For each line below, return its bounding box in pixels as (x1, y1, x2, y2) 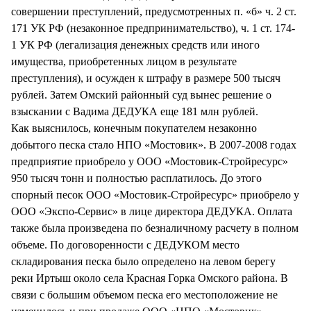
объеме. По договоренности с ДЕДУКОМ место (11, 238, 239, 251)
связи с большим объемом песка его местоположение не (11, 288, 278, 301)
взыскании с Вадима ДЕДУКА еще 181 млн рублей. (11, 105, 258, 117)
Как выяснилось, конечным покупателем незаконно (11, 121, 257, 134)
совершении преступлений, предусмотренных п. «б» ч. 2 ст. (11, 5, 296, 17)
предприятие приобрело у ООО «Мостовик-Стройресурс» (11, 155, 288, 167)
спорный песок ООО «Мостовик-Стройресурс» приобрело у (11, 188, 299, 201)
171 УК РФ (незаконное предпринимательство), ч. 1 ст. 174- (11, 22, 295, 34)
